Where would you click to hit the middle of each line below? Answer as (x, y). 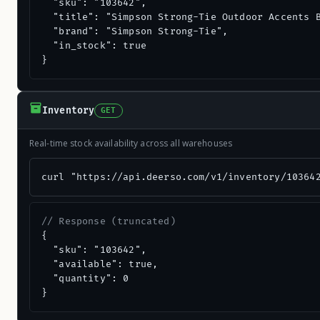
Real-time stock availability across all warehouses (131, 143)
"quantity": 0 (85, 279)
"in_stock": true (94, 46)
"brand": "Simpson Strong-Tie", (135, 31)
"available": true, (100, 264)
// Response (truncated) (109, 221)
